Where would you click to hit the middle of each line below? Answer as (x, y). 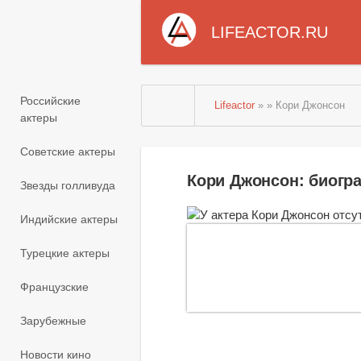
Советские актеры (68, 152)
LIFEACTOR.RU (269, 32)
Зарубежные (53, 321)
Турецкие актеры (65, 253)
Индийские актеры (69, 220)
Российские (50, 101)
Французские (54, 287)
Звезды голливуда (68, 186)
